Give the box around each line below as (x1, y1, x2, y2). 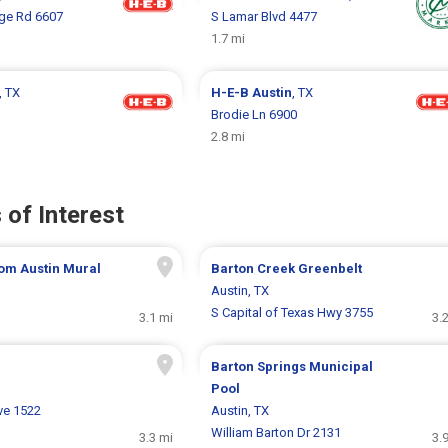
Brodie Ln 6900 (210, 106, 297, 122)
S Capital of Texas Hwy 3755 (210, 304, 373, 320)
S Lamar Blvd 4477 (210, 8, 317, 24)
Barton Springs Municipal (210, 358, 373, 374)
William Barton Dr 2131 (210, 424, 341, 440)
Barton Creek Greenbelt (210, 260, 362, 276)
